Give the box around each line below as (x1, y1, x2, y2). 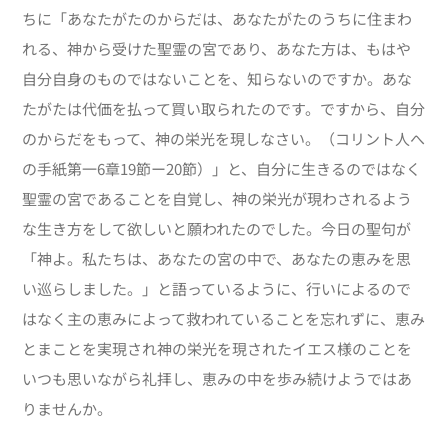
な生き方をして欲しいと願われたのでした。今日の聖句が (22, 218, 412, 240)
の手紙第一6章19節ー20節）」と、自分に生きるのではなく (22, 158, 422, 180)
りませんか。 (22, 398, 113, 420)
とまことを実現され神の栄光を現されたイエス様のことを (22, 338, 413, 360)
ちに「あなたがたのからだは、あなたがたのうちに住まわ (22, 8, 413, 30)
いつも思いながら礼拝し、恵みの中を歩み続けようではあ (22, 368, 413, 390)
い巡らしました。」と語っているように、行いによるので (22, 278, 412, 300)
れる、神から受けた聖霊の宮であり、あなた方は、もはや (22, 38, 412, 60)
